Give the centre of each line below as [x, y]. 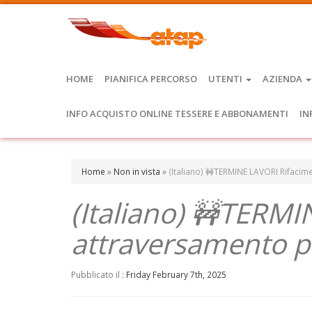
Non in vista [137, 171]
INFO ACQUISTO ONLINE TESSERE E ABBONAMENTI [177, 114]
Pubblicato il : [99, 274]
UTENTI [226, 79]
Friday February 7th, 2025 [176, 274]
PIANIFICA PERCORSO [151, 79]
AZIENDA [283, 79]
